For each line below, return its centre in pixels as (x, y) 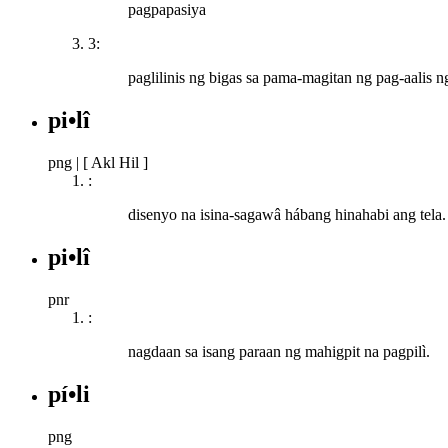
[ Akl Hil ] (115, 163)
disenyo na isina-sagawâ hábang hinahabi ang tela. (287, 215)
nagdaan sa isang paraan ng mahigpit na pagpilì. (279, 352)
